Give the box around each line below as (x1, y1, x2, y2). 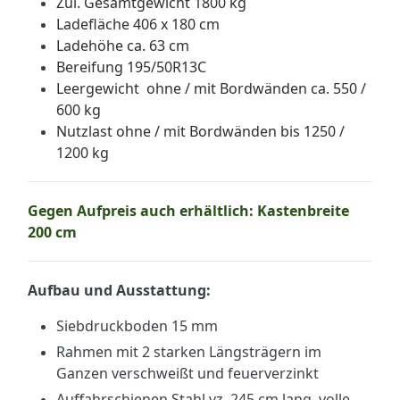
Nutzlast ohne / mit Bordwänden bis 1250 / (56, 121, 345, 142)
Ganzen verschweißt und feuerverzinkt (56, 363, 319, 384)
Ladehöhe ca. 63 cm (56, 36, 189, 56)
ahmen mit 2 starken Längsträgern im (65, 342, 321, 362)
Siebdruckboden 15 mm (56, 316, 218, 337)
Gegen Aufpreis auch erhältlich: (28, 201, 257, 221)
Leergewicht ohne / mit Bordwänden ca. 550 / (56, 79, 366, 99)
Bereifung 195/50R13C (56, 57, 206, 78)
